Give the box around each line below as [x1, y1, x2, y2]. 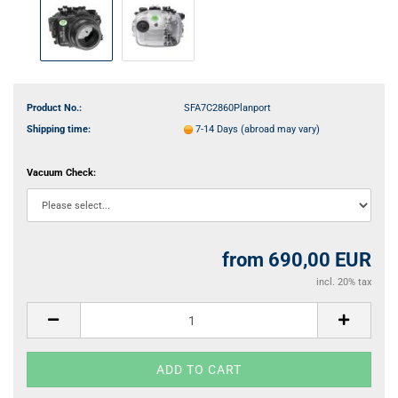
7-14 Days [195, 123, 241, 135]
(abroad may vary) [240, 123, 320, 135]
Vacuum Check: [27, 167, 96, 179]
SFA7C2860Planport [183, 101, 271, 114]
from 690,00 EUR [222, 249, 371, 271]
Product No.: [27, 101, 82, 114]
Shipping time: [27, 123, 91, 135]
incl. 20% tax [316, 276, 371, 288]
